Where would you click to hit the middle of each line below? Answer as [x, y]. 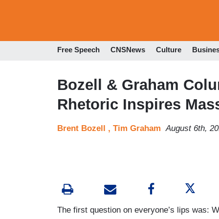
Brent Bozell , [85, 128]
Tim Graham [137, 128]
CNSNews [128, 50]
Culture [169, 50]
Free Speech [78, 50]
